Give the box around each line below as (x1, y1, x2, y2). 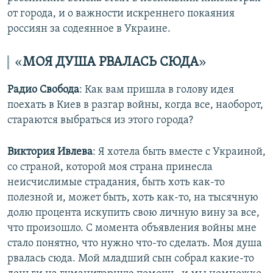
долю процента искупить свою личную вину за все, (7, 207, 260, 219)
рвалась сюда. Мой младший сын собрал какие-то (7, 253, 254, 265)
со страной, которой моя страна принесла (7, 161, 213, 174)
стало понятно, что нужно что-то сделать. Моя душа (7, 238, 262, 250)
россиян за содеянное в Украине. (7, 23, 171, 35)
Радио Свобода (7, 84, 79, 96)
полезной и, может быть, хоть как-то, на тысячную (7, 192, 258, 204)
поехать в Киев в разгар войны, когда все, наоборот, (7, 99, 263, 112)
